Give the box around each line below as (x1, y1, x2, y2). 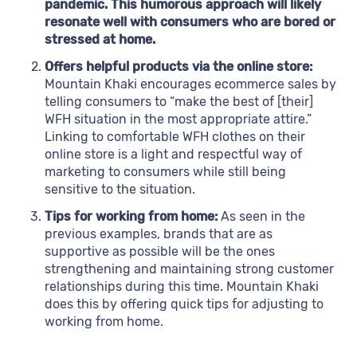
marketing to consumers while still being (45, 164, 286, 180)
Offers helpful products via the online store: (45, 59, 312, 75)
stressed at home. (45, 32, 155, 48)
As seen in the (221, 209, 305, 225)
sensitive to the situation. (45, 182, 195, 198)
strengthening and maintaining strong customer (45, 261, 334, 277)
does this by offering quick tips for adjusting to (45, 296, 324, 312)
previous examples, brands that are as (45, 226, 273, 242)
